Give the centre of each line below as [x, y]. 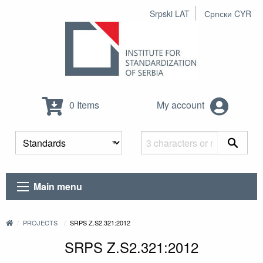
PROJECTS [41, 223]
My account [182, 105]
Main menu [58, 187]
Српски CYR [228, 14]
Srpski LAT [170, 14]
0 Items [83, 105]
